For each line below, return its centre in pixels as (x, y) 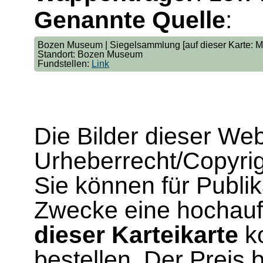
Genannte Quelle (130, 20)
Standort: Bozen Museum (90, 54)
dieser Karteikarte (136, 235)
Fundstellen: (65, 63)
